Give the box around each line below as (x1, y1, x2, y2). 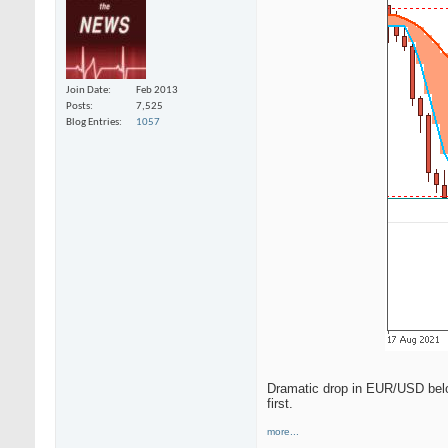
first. (267, 396, 293, 412)
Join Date (66, 84, 108, 96)
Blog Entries (66, 116, 119, 128)
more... (267, 426, 299, 438)
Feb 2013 (136, 84, 178, 96)
